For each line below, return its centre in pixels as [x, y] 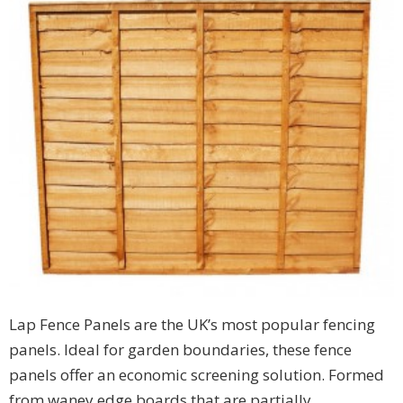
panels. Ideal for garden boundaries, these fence [180, 349]
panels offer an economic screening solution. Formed [197, 374]
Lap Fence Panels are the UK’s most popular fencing [192, 324]
